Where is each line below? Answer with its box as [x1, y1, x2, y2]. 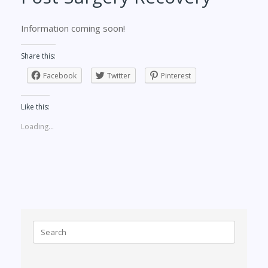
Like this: [21, 101, 50, 112]
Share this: [21, 50, 56, 61]
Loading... [21, 121, 54, 132]
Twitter [107, 70, 130, 81]
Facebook [43, 70, 77, 81]
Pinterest [161, 70, 191, 81]
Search [32, 220, 58, 231]
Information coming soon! [21, 22, 125, 34]
